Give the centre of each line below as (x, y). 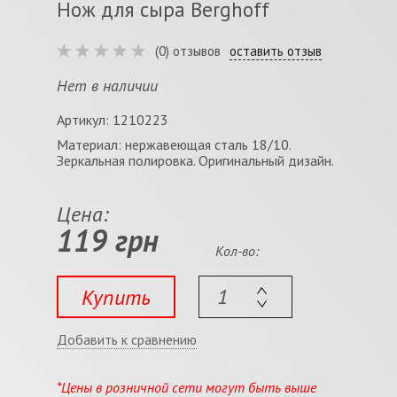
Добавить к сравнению (127, 339)
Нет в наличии (107, 86)
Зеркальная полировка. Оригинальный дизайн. (195, 160)
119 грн (108, 240)
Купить (116, 297)
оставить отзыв (276, 51)
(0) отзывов (188, 51)
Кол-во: (237, 251)
